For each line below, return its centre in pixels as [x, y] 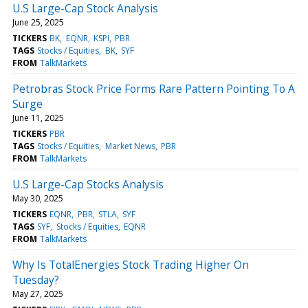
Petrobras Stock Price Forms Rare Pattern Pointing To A [154, 88]
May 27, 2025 [38, 294]
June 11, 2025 [38, 118]
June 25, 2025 [38, 22]
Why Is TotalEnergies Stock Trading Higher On [131, 264]
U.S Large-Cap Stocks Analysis [88, 184]
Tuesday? [36, 279]
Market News [130, 146]
